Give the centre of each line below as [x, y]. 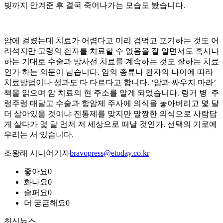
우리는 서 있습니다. [39, 135]
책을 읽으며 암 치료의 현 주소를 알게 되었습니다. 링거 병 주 [111, 93]
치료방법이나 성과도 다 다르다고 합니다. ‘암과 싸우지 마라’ [110, 83]
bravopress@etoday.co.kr [110, 153]
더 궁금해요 [45, 203]
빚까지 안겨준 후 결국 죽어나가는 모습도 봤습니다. [95, 5]
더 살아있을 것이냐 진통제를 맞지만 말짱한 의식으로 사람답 [111, 114]
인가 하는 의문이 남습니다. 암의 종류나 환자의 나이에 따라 [109, 72]
